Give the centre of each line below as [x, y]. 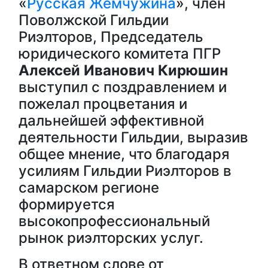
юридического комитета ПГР [120, 54]
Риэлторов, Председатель [111, 37]
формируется [67, 204]
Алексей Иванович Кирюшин [123, 70]
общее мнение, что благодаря [124, 154]
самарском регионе [89, 188]
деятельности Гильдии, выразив [133, 137]
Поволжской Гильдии [94, 20]
